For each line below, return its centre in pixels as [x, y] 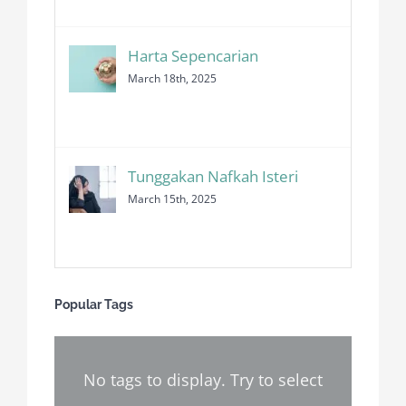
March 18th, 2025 [172, 78]
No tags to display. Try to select [203, 379]
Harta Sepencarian [193, 55]
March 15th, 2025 [172, 198]
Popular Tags [94, 304]
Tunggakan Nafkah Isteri [213, 176]
